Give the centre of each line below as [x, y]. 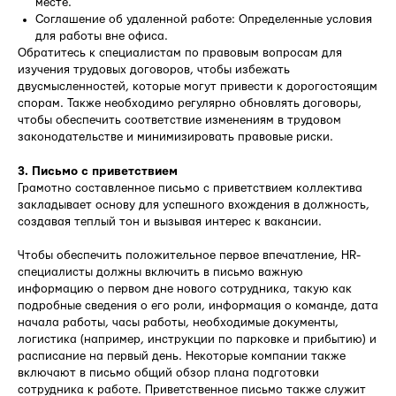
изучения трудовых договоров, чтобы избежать [154, 69]
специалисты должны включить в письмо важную [160, 272]
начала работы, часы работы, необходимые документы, [178, 322]
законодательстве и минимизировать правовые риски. [175, 137]
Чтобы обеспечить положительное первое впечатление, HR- [189, 255]
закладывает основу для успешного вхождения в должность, [194, 205]
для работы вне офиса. [102, 36]
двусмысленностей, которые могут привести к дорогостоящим [198, 86]
